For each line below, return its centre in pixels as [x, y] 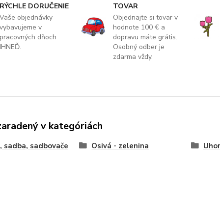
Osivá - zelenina [120, 146]
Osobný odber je [138, 47]
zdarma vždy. [133, 56]
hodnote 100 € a [139, 27]
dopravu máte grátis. [145, 37]
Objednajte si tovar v [145, 17]
